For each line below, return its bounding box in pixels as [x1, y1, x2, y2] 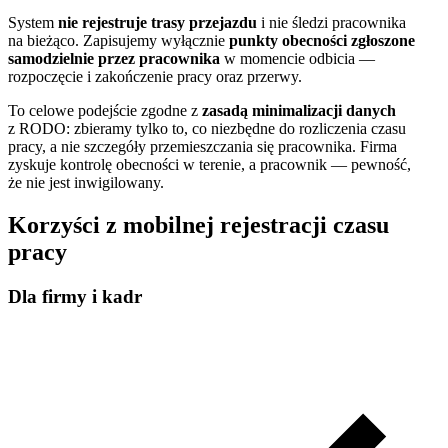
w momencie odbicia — [220, 50, 375, 68]
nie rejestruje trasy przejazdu [58, 14, 257, 32]
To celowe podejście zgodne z [8, 102, 202, 120]
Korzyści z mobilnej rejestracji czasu [8, 212, 389, 239]
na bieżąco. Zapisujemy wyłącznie [8, 32, 229, 50]
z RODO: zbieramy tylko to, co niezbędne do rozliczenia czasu [8, 120, 406, 138]
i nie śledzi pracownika [257, 14, 406, 32]
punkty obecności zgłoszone [229, 32, 415, 50]
